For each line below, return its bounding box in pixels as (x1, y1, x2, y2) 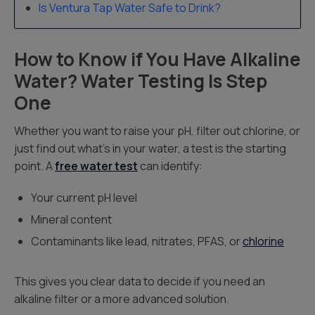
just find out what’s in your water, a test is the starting (14, 141, 286, 156)
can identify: (138, 158, 202, 174)
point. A (14, 158, 55, 174)
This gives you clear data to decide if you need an (14, 274, 265, 289)
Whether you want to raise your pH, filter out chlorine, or (14, 123, 300, 139)
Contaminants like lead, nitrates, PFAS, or (31, 233, 243, 249)
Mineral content (31, 212, 112, 227)
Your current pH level (31, 190, 137, 205)
